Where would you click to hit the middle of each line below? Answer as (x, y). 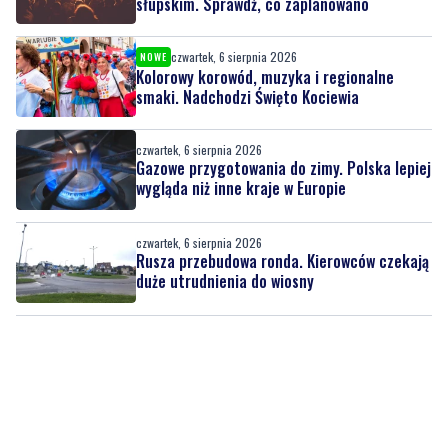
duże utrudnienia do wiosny (225, 281)
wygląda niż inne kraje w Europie (241, 188)
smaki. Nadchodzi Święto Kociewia (247, 97)
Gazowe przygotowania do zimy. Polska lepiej (283, 168)
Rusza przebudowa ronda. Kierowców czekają (282, 261)
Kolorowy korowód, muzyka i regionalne (265, 77)
